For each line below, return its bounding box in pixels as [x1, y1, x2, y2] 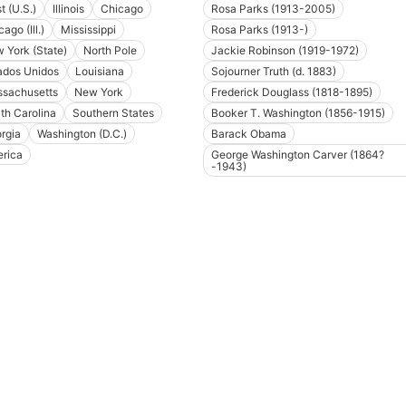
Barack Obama [211, 127, 286, 141]
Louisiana [74, 64, 124, 79]
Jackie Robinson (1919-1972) [211, 43, 359, 58]
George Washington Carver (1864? [211, 148, 384, 162]
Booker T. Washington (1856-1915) [211, 106, 385, 121]
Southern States [72, 106, 154, 121]
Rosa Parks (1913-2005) [211, 2, 335, 16]
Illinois [52, 2, 84, 16]
